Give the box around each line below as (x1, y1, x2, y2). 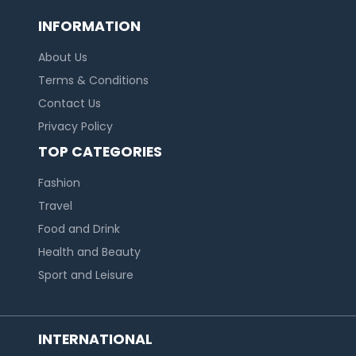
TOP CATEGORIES (38, 142, 162, 162)
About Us (38, 49, 87, 66)
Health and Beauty (38, 244, 141, 261)
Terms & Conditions (38, 72, 149, 89)
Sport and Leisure (38, 267, 133, 284)
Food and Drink (38, 221, 120, 238)
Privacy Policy (38, 118, 113, 135)
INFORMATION (38, 17, 141, 37)
